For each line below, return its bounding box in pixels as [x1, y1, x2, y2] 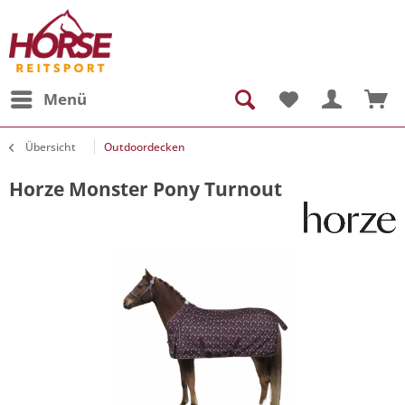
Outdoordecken [104, 139, 185, 155]
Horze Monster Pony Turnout [9, 176, 282, 202]
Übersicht [25, 139, 76, 155]
